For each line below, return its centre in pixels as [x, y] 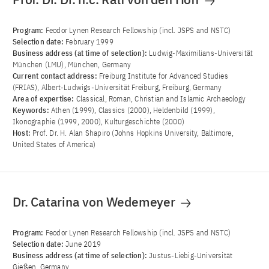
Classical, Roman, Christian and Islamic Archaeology [161, 99]
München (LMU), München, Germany [72, 65]
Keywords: [32, 110]
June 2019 [83, 244]
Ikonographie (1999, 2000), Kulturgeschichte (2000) [98, 122]
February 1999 [89, 42]
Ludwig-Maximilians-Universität [201, 53]
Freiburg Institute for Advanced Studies [164, 76]
